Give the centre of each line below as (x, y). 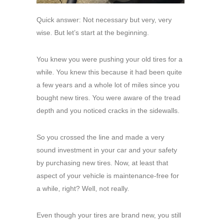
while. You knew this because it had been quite (109, 72)
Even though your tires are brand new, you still (109, 215)
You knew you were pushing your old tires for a (110, 59)
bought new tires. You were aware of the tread (109, 98)
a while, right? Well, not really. (83, 189)
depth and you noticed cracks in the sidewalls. (108, 111)
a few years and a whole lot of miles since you (108, 85)
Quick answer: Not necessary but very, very (104, 20)
